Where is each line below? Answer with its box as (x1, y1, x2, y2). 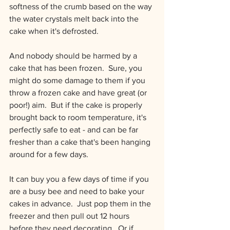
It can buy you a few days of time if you (9, 175, 151, 183)
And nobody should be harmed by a (9, 51, 139, 60)
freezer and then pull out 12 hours (9, 212, 131, 220)
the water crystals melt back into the (9, 14, 141, 23)
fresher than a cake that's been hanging (9, 138, 152, 146)
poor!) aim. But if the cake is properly (9, 101, 144, 109)
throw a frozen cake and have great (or (9, 88, 149, 97)
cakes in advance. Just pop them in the (9, 199, 153, 208)
